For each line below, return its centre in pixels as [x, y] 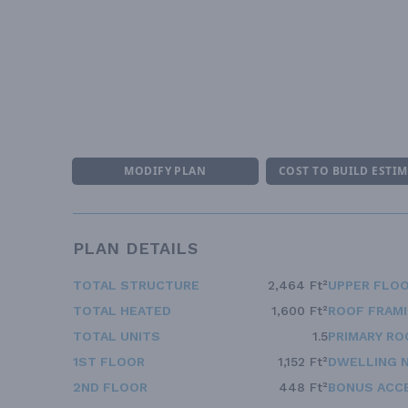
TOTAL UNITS [117, 337]
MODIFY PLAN [165, 171]
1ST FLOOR [109, 362]
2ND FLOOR [110, 388]
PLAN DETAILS [136, 249]
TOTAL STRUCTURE [136, 286]
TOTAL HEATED [122, 311]
